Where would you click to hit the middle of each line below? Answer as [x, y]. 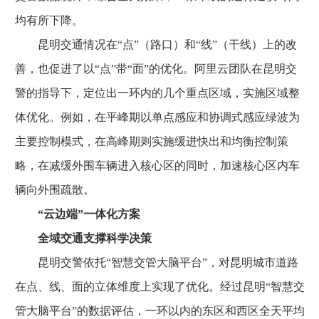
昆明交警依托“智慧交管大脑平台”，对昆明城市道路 [157, 262]
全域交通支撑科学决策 [83, 238]
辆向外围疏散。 [55, 190]
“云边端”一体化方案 [89, 214]
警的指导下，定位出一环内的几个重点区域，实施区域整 [157, 93]
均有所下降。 [49, 20]
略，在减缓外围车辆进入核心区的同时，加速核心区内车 [157, 166]
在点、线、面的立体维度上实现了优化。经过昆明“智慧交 [160, 287]
